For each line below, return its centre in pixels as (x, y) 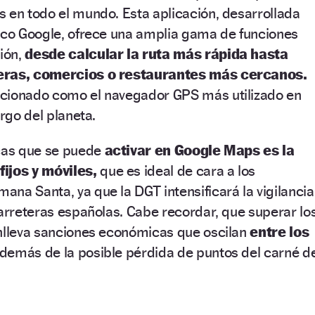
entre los (279, 231)
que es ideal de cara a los (176, 170)
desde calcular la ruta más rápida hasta (156, 53)
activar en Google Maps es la (199, 150)
